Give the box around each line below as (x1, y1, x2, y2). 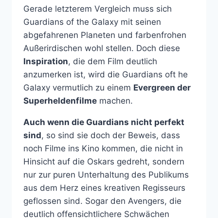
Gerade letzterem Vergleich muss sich (23, 3, 172, 14)
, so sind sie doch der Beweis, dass (41, 130, 180, 140)
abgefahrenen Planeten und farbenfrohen (23, 30, 186, 40)
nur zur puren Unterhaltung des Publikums (23, 169, 189, 180)
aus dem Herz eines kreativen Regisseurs (23, 182, 185, 193)
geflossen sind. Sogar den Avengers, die (23, 196, 182, 206)
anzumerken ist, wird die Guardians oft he (23, 69, 188, 79)
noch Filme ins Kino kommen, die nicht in (23, 143, 183, 153)
